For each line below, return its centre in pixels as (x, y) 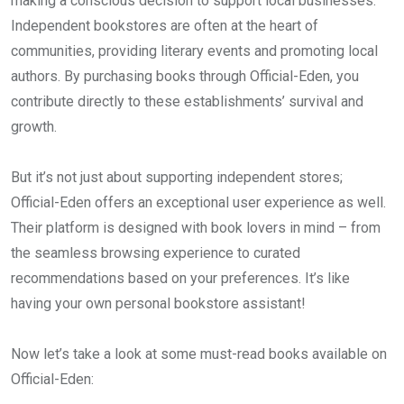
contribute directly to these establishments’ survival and (187, 101)
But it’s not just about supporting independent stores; (177, 177)
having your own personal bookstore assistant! (158, 303)
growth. (34, 126)
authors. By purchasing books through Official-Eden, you (185, 76)
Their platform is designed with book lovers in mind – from (196, 227)
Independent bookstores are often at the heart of (165, 25)
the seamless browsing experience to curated (156, 252)
